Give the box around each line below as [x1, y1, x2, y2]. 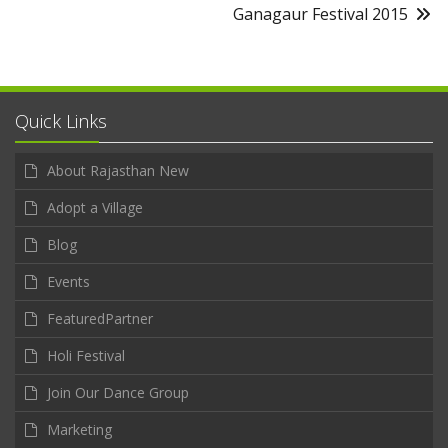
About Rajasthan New [47, 160, 189, 180]
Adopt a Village [47, 197, 143, 217]
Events [47, 271, 90, 291]
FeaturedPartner [47, 308, 153, 328]
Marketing [47, 419, 112, 439]
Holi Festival [47, 345, 125, 365]
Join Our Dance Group [47, 382, 189, 402]
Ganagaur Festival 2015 [233, 2, 408, 25]
